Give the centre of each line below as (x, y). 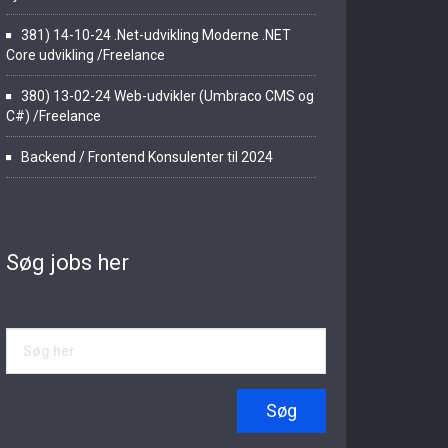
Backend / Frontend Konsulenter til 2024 (147, 157)
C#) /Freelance (53, 116)
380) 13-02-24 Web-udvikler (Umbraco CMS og (167, 96)
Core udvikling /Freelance (85, 55)
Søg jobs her (67, 262)
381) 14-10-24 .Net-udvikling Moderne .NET (156, 35)
